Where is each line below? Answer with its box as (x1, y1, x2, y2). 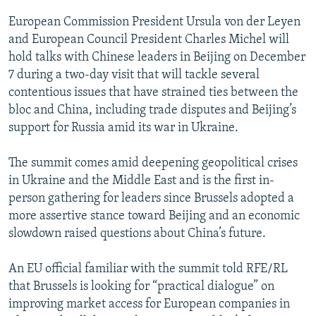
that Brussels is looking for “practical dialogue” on (8, 280, 274, 294)
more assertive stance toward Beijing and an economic (8, 209, 300, 224)
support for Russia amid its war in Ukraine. (8, 121, 238, 135)
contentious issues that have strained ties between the (8, 86, 298, 100)
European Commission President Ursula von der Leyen (8, 16, 300, 30)
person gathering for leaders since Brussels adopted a (8, 192, 294, 206)
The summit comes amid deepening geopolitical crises (8, 157, 298, 171)
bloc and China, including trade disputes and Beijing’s (8, 104, 296, 118)
